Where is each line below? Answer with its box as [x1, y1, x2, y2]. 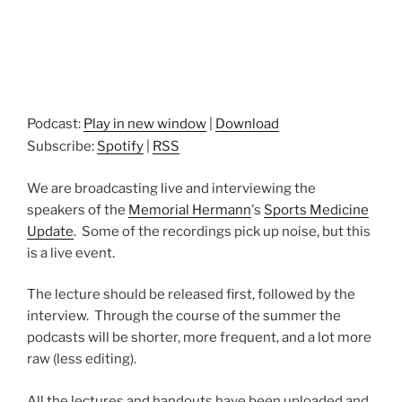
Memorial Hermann [128, 201, 251, 218]
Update [27, 223, 74, 240]
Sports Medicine [264, 201, 369, 218]
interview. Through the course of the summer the [27, 308, 341, 325]
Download [215, 116, 279, 133]
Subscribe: [27, 138, 97, 155]
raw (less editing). [27, 351, 136, 368]
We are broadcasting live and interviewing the [27, 179, 316, 197]
